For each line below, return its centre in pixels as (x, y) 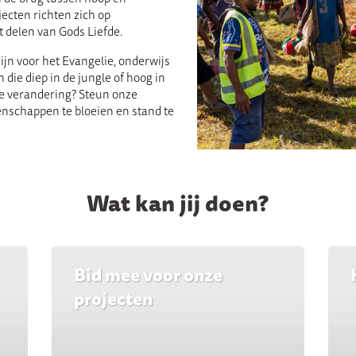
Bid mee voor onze (148, 276)
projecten (113, 300)
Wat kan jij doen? (178, 204)
